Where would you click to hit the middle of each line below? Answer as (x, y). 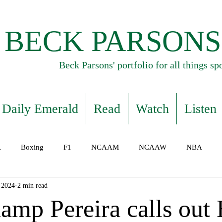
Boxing (32, 147)
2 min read (32, 185)
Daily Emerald (40, 109)
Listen (200, 109)
